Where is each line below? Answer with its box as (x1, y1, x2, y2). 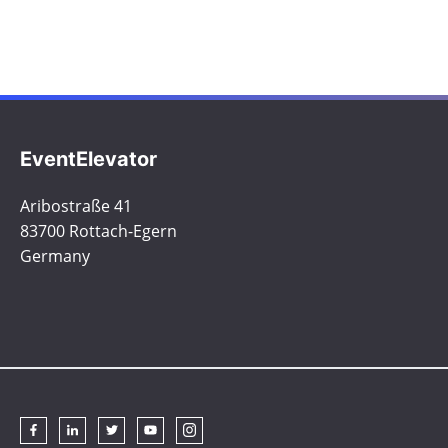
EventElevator (20, 146, 157, 171)
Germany (20, 244, 90, 267)
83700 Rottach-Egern (20, 219, 177, 242)
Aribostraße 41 (20, 194, 132, 217)
